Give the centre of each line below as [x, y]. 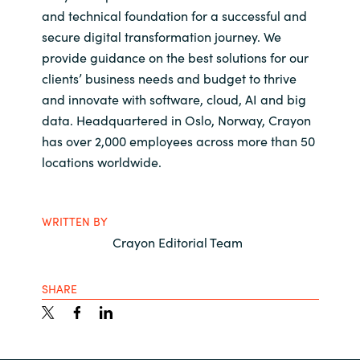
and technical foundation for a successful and [174, 15]
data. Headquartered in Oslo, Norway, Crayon [176, 120]
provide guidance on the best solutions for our [175, 57]
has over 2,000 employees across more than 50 [178, 141]
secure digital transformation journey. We [161, 36]
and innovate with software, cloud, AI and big [174, 99]
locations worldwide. [101, 162]
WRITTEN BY [74, 221]
